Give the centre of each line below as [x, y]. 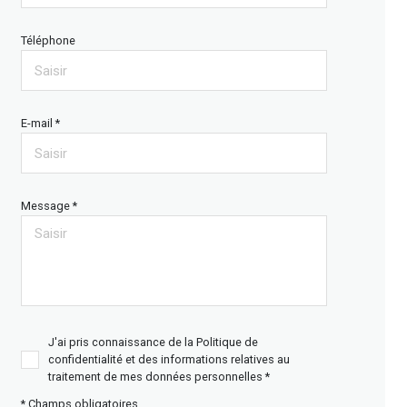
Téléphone [48, 40]
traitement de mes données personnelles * [159, 377]
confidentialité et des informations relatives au [169, 359]
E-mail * [40, 123]
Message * [49, 206]
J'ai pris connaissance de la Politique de [153, 342]
